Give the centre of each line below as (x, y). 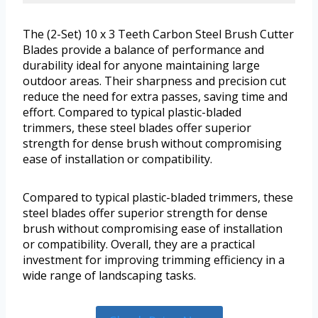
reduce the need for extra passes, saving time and (155, 96)
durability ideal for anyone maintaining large (141, 65)
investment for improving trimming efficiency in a (154, 259)
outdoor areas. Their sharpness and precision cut (154, 81)
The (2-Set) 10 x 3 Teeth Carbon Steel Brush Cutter (158, 34)
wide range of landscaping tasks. (109, 275)
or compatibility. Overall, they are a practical (139, 244)
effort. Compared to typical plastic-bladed (132, 112)
